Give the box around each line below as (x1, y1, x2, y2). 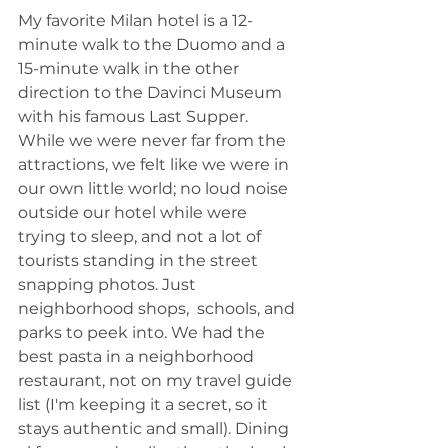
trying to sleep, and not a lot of (18, 227, 265, 247)
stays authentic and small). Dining (18, 419, 293, 439)
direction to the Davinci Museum (18, 83, 286, 103)
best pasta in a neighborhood (18, 347, 258, 367)
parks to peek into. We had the (18, 323, 269, 343)
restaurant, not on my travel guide (18, 371, 296, 391)
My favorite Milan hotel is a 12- (18, 11, 253, 31)
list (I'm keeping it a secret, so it (18, 395, 272, 415)
